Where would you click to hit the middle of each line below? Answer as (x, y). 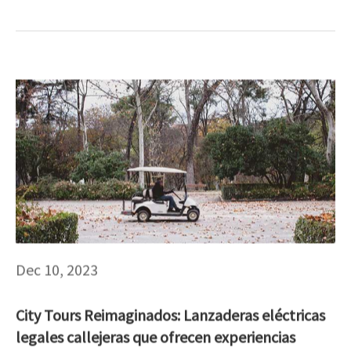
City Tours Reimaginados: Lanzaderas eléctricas (170, 314)
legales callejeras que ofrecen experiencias (156, 336)
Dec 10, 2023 (57, 269)
